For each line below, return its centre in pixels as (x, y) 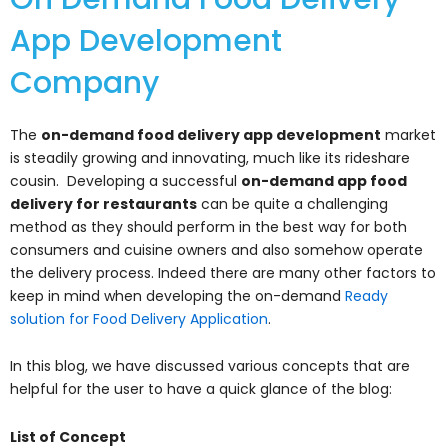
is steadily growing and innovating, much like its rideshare (210, 157)
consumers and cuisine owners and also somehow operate (216, 249)
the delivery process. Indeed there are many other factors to (223, 272)
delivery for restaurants (103, 203)
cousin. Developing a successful (125, 180)
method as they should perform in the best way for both (208, 226)
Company (84, 82)
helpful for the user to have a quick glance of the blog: (201, 389)
